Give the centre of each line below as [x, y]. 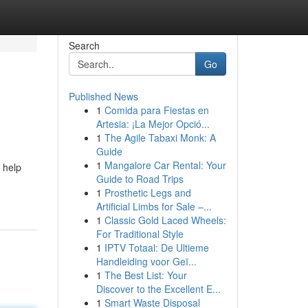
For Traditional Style [140, 234]
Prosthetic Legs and [147, 192]
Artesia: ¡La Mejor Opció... [153, 124]
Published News [103, 96]
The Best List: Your [145, 275]
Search [84, 45]
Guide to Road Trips [140, 179]
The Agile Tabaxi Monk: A [160, 137]
